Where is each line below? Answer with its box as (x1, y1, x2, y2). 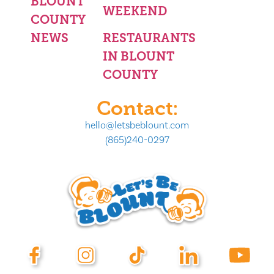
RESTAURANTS (103, 31, 196, 45)
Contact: (96, 97, 178, 120)
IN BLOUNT (103, 49, 174, 63)
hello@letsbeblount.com (85, 119, 189, 131)
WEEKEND (103, 4, 168, 18)
